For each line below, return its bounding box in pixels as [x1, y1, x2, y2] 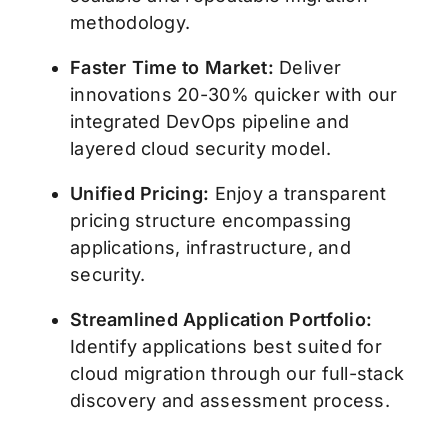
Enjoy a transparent [214, 183, 387, 205]
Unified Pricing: [69, 183, 215, 205]
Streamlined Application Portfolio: [69, 309, 373, 331]
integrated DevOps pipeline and [69, 111, 350, 133]
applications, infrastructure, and [69, 237, 351, 259]
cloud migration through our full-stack [69, 363, 405, 385]
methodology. [69, 12, 191, 34]
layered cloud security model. [69, 138, 331, 160]
